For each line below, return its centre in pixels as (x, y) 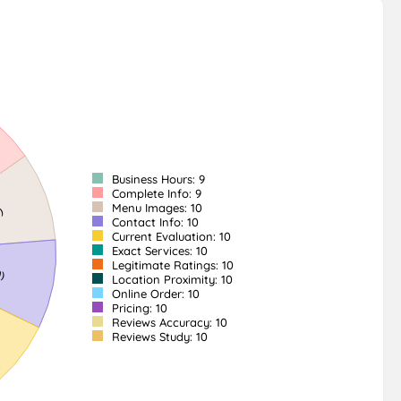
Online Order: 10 (154, 294)
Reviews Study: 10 (158, 337)
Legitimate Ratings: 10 (171, 265)
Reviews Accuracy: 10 (168, 322)
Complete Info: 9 (155, 193)
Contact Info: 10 (154, 222)
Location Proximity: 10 (171, 279)
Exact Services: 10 (158, 251)
